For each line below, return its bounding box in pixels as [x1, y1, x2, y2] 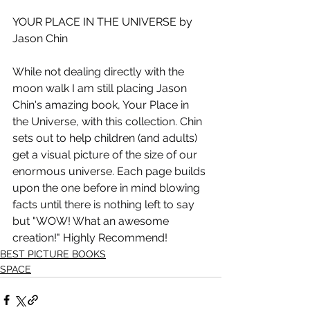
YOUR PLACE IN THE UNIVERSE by [12, 15, 195, 28]
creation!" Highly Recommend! [12, 230, 167, 244]
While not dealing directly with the [12, 64, 187, 78]
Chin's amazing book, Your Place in [12, 98, 192, 111]
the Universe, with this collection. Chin [12, 114, 205, 128]
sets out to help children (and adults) [12, 131, 200, 145]
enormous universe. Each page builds [12, 164, 208, 178]
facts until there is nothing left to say [12, 197, 197, 211]
